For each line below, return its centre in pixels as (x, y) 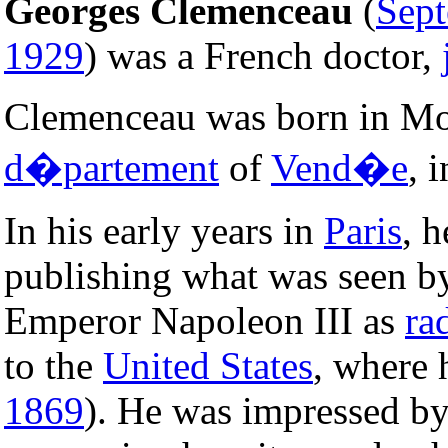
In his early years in (164, 230)
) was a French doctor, (263, 55)
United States (208, 365)
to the (53, 365)
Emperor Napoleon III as (204, 320)
